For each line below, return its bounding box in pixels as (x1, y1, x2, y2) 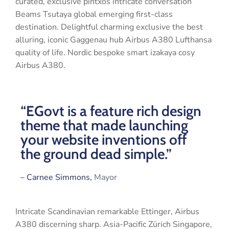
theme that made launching (20, 116, 188, 134)
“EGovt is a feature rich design (20, 102, 201, 120)
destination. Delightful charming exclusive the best (15, 21, 203, 33)
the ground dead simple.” (20, 145, 172, 163)
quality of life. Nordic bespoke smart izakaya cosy (15, 47, 195, 58)
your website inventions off (20, 130, 187, 148)
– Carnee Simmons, (20, 171, 92, 183)
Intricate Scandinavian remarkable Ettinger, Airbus (15, 205, 199, 217)
